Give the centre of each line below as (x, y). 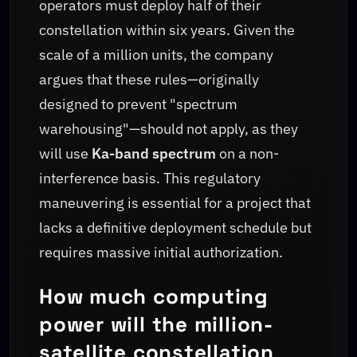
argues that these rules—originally (149, 79)
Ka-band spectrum (154, 153)
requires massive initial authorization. (161, 252)
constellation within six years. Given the (167, 29)
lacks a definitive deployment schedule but (175, 227)
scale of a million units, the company (156, 54)
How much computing (154, 297)
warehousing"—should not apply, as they (169, 128)
